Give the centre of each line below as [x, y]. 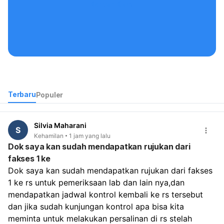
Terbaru [22, 94]
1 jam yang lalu [90, 135]
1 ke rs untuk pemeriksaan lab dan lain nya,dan [96, 182]
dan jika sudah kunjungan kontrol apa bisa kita [96, 206]
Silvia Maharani [60, 125]
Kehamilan [49, 135]
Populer [49, 94]
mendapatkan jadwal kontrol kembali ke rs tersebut [105, 194]
